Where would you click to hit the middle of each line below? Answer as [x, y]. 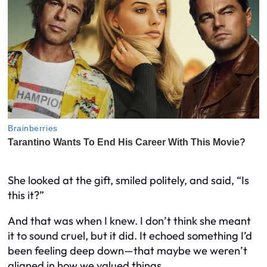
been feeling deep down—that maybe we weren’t [128, 251]
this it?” [26, 195]
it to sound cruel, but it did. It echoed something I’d [130, 236]
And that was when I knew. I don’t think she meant [129, 221]
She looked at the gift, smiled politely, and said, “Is [128, 180]
